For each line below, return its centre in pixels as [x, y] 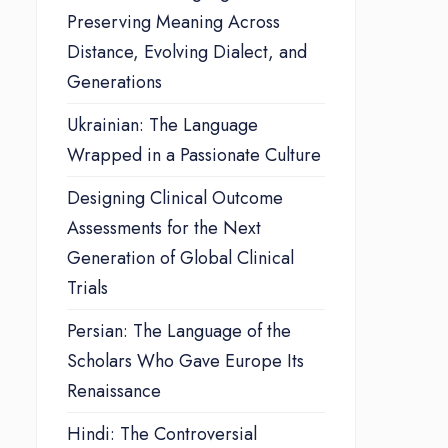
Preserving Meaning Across [173, 21]
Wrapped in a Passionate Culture [194, 154]
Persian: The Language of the [179, 330]
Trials [87, 287]
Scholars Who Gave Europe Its [185, 360]
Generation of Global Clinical [180, 257]
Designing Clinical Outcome [175, 197]
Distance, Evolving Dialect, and [187, 51]
